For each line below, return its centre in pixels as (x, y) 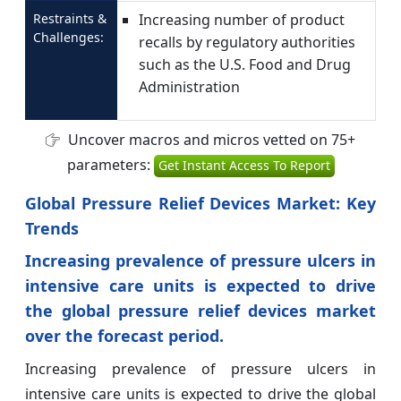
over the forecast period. (124, 336)
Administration (189, 87)
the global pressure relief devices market (200, 311)
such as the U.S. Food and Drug (245, 65)
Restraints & (70, 19)
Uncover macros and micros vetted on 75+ (210, 140)
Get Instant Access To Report (244, 166)
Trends (52, 229)
